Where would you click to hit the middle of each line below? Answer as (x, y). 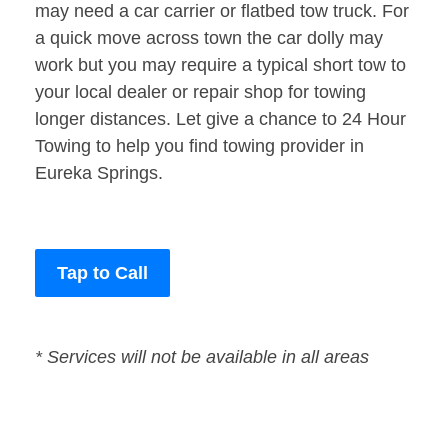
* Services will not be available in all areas (202, 357)
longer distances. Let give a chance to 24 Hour (220, 119)
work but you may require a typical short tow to (220, 65)
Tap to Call (102, 273)
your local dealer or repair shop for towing (200, 92)
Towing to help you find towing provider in (199, 146)
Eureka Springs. (99, 173)
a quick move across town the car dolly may (209, 38)
